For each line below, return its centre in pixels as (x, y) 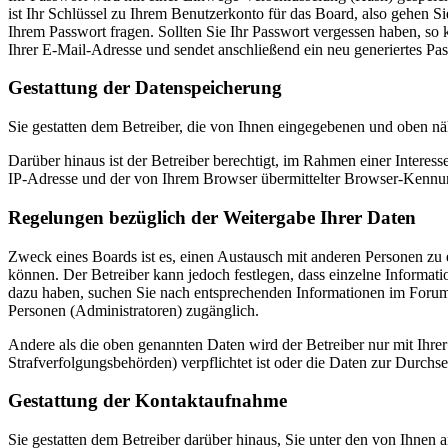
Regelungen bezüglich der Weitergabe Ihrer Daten (212, 217)
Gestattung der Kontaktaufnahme (147, 401)
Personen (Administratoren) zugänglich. (133, 310)
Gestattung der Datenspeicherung (145, 88)
